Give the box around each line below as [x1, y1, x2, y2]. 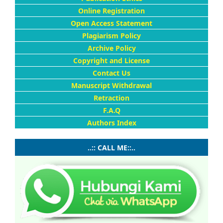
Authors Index [87, 117, 136, 127]
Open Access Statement [71, 18, 152, 28]
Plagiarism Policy [82, 30, 141, 40]
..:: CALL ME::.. [88, 142, 135, 152]
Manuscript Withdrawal [71, 80, 152, 90]
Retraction [94, 93, 129, 103]
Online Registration [78, 5, 145, 15]
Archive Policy [87, 43, 136, 53]
